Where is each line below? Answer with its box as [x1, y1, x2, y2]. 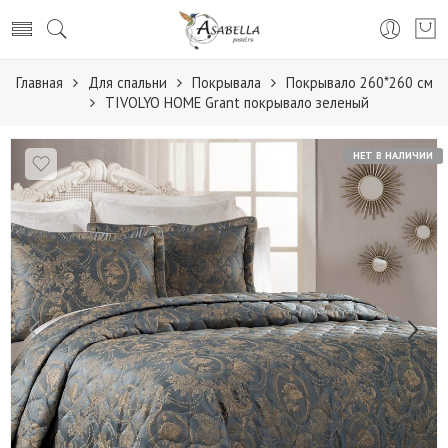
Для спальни [87, 73, 167, 92]
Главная [15, 73, 63, 92]
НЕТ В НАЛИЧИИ [353, 149, 433, 162]
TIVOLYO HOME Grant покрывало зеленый [104, 93, 369, 112]
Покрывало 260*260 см [285, 73, 433, 92]
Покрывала [191, 73, 261, 92]
